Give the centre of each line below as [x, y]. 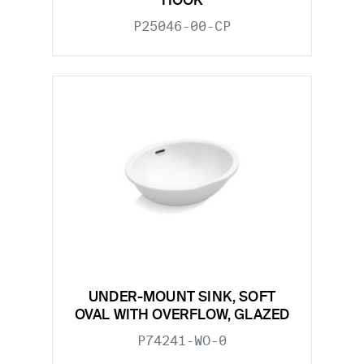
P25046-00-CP [182, 26]
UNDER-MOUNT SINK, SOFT [182, 298]
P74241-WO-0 [182, 341]
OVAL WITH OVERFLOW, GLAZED [182, 316]
